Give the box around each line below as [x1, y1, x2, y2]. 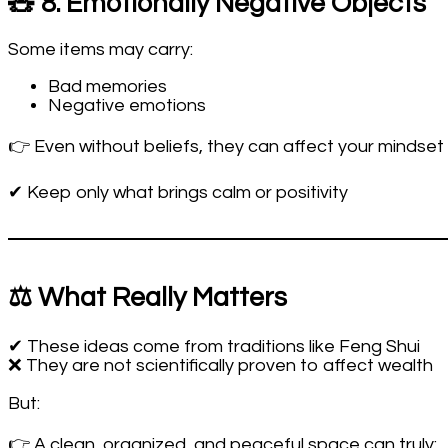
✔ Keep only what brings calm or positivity [8, 183, 348, 203]
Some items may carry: [8, 40, 193, 60]
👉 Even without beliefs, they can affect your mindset [8, 137, 444, 157]
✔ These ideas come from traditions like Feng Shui [8, 336, 420, 356]
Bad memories [48, 77, 167, 97]
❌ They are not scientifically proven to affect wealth [8, 355, 433, 375]
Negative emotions [48, 96, 206, 116]
